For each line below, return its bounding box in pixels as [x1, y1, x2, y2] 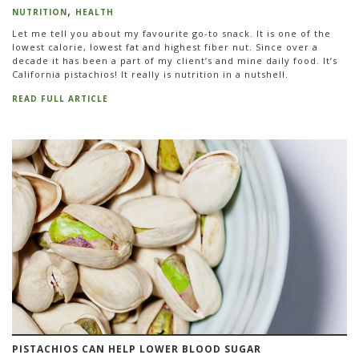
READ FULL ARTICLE [12, 92, 108, 104]
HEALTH [75, 6, 114, 18]
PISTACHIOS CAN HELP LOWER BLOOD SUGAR [12, 342, 261, 357]
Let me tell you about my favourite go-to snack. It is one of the [12, 27, 331, 40]
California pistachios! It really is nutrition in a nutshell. [12, 68, 292, 81]
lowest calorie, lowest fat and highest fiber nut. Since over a [12, 41, 318, 54]
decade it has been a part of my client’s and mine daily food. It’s [12, 54, 337, 67]
